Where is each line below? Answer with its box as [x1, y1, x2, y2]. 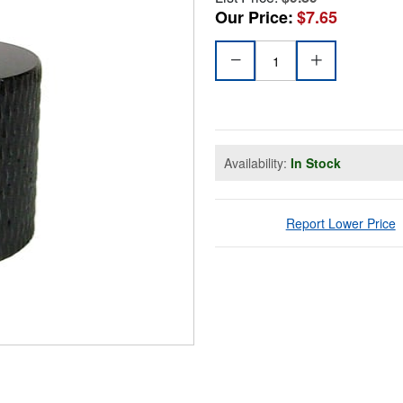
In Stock [291, 154, 341, 173]
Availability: [224, 154, 291, 173]
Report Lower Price [285, 214, 396, 233]
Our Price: [215, 5, 293, 30]
